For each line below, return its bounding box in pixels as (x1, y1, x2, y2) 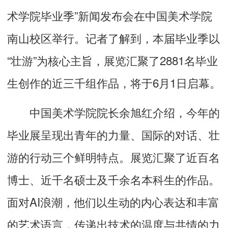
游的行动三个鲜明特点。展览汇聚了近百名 (7, 148, 220, 165)
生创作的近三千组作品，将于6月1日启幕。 (7, 74, 221, 91)
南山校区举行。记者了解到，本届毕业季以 (7, 29, 220, 46)
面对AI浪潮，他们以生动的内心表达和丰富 (7, 193, 219, 210)
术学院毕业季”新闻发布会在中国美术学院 (7, 7, 212, 23)
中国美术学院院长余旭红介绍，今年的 (7, 103, 220, 120)
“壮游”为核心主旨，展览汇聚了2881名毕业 (7, 51, 218, 68)
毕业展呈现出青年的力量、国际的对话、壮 (7, 126, 220, 142)
